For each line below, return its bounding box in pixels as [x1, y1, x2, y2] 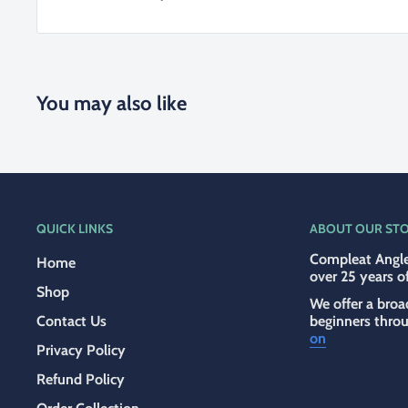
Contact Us [36, 311, 107, 330]
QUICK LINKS [36, 219, 113, 237]
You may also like [36, 90, 187, 116]
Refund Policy [36, 370, 125, 388]
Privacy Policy [36, 341, 126, 359]
